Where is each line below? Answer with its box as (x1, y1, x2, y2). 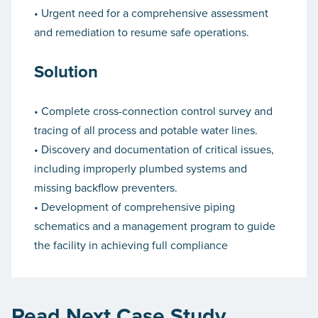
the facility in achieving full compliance (34, 237, 228, 253)
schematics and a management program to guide (34, 218, 275, 234)
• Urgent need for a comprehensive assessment (34, 5, 268, 21)
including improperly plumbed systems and (34, 160, 247, 177)
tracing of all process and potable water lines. (34, 122, 258, 138)
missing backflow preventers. (34, 180, 177, 196)
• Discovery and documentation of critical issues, (34, 141, 274, 158)
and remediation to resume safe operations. (34, 24, 249, 40)
